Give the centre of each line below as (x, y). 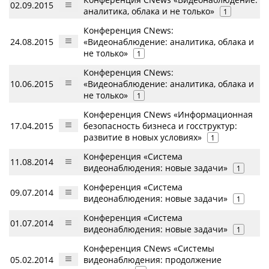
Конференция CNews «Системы (149, 248)
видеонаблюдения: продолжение (153, 260)
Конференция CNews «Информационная (168, 114)
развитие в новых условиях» (143, 137)
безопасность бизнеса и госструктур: (160, 126)
